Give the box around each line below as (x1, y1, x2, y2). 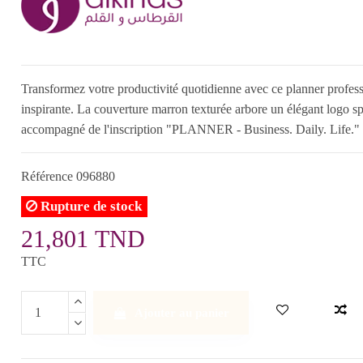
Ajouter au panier (135, 306, 230, 320)
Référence (20, 169, 73, 184)
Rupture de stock (37, 199, 143, 215)
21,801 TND (20, 225, 145, 253)
